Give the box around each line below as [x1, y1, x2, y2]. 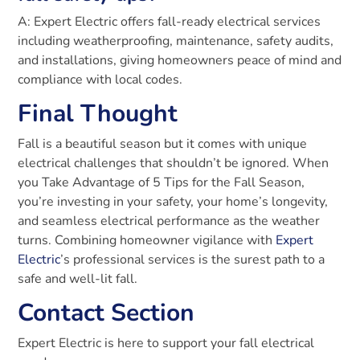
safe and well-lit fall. [18, 270, 138, 288]
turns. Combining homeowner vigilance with [18, 231, 276, 250]
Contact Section [18, 297, 195, 330]
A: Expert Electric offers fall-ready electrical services [18, 13, 321, 31]
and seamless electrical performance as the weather [18, 212, 321, 231]
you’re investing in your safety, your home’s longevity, [18, 193, 329, 211]
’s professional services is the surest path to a [60, 251, 325, 269]
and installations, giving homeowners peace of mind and [18, 51, 342, 70]
